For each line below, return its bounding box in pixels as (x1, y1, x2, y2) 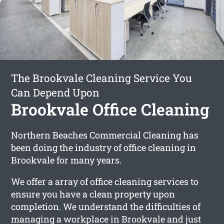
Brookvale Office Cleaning (11, 98, 210, 120)
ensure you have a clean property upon (11, 187, 175, 200)
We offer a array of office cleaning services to (11, 175, 199, 187)
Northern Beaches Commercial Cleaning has (11, 128, 199, 141)
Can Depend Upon (11, 85, 100, 99)
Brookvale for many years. (11, 153, 122, 166)
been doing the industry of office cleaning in (11, 141, 196, 153)
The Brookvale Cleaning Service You (11, 70, 192, 85)
